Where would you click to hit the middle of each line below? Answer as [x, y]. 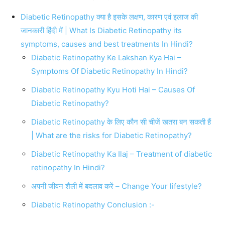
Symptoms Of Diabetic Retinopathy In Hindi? [109, 71]
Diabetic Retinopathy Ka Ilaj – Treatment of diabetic [122, 154]
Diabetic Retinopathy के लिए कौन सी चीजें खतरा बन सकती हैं [121, 122]
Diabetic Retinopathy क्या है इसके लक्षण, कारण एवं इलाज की [109, 17]
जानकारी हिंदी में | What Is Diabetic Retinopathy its [101, 31]
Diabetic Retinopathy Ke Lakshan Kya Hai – [106, 58]
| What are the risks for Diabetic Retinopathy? [111, 136]
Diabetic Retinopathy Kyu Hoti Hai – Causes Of [113, 90]
